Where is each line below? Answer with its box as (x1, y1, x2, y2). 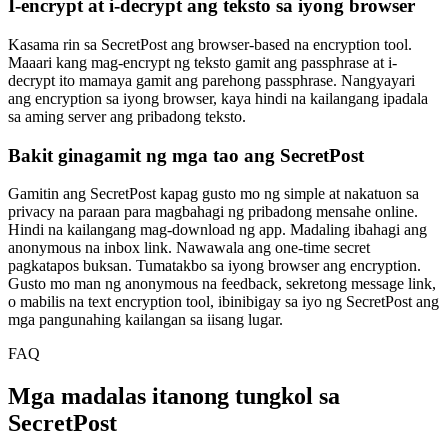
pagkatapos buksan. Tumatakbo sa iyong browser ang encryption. (8, 257, 421, 275)
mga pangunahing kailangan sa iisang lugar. (8, 311, 283, 329)
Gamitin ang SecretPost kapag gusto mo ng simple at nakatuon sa (8, 185, 419, 203)
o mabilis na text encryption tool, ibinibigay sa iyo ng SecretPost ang (8, 293, 439, 311)
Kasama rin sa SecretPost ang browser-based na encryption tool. (8, 35, 412, 53)
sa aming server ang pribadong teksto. (8, 107, 246, 125)
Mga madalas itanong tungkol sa (8, 383, 340, 410)
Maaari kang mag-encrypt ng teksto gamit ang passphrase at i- (8, 53, 397, 71)
